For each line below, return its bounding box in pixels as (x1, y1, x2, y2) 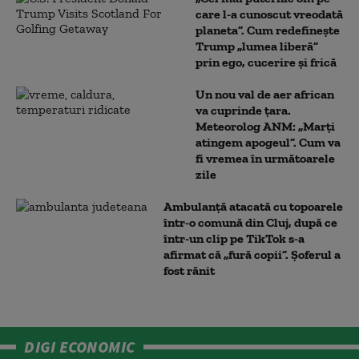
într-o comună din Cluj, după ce (163, 215, 337, 230)
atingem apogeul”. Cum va (196, 135, 341, 150)
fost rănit (163, 263, 215, 278)
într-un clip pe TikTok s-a (163, 231, 305, 246)
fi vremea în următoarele (196, 151, 335, 166)
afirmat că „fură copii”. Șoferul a (163, 247, 341, 262)
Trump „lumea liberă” (196, 38, 318, 54)
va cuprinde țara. (196, 103, 291, 118)
